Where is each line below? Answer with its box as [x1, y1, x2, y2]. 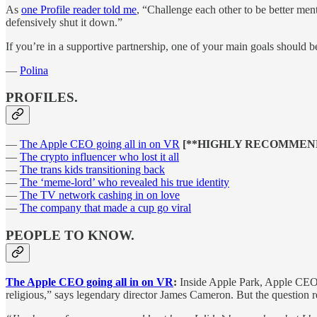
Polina [20, 64, 48, 76]
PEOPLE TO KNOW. [6, 227, 134, 243]
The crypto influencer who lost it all [20, 151, 179, 163]
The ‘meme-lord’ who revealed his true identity [20, 176, 229, 189]
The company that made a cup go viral [20, 202, 191, 214]
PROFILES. [6, 90, 78, 105]
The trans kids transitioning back [20, 163, 165, 176]
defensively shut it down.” [6, 16, 122, 28]
